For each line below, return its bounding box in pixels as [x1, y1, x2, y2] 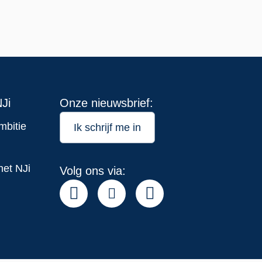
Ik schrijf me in [74, 121, 141, 133]
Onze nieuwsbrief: [60, 96, 153, 109]
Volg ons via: [60, 164, 126, 177]
